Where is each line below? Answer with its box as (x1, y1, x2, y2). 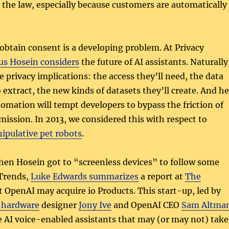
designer (39, 200, 79, 211)
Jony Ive (78, 200, 111, 211)
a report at (138, 171, 185, 182)
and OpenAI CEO (111, 200, 181, 211)
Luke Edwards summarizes (30, 171, 139, 182)
